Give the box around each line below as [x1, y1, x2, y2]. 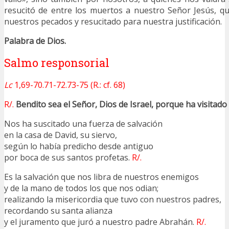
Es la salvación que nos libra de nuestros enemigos [4, 171, 199, 182]
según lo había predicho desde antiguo [4, 140, 153, 152]
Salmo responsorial [4, 55, 109, 70]
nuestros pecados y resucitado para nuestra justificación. [4, 16, 222, 28]
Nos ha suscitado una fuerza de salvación [4, 118, 163, 129]
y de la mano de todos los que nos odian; [4, 182, 158, 194]
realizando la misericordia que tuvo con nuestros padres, [4, 193, 221, 205]
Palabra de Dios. [4, 35, 66, 47]
